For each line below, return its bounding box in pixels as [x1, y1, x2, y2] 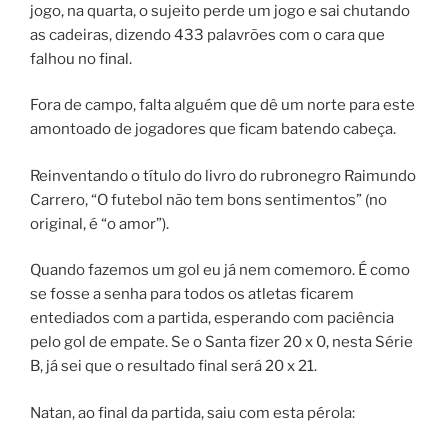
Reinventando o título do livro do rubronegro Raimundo [30, 166, 416, 185]
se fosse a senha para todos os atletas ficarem [30, 285, 354, 304]
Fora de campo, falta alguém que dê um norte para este [30, 96, 415, 115]
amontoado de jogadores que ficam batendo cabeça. [30, 120, 396, 139]
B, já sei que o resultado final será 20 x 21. [30, 357, 317, 376]
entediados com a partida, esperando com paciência [30, 309, 394, 328]
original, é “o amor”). [30, 214, 169, 233]
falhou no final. [30, 49, 132, 68]
